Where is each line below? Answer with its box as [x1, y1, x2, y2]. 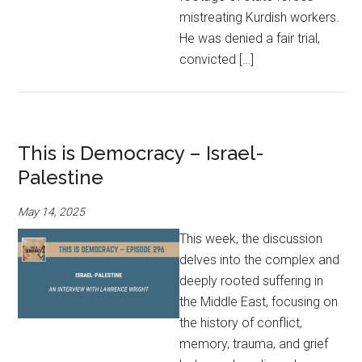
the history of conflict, [179, 315, 303, 330]
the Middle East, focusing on [179, 294, 339, 309]
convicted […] [179, 52, 255, 67]
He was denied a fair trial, [179, 31, 321, 46]
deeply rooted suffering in [179, 273, 324, 288]
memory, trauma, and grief [179, 336, 329, 351]
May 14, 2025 [18, 205, 86, 218]
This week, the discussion [179, 231, 323, 246]
